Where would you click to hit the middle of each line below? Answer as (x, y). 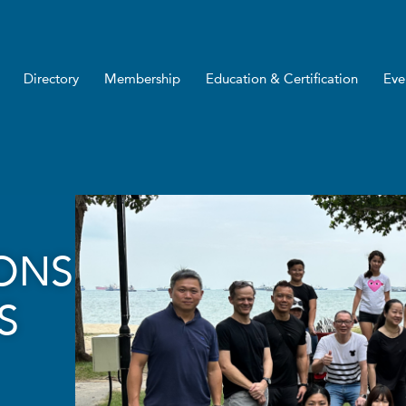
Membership (142, 80)
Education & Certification (281, 80)
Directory (51, 80)
